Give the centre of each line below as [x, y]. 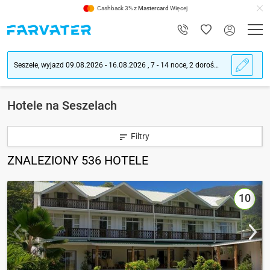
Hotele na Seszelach [62, 105]
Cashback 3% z [117, 8]
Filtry [140, 136]
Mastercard [153, 8]
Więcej [178, 8]
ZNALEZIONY [44, 161]
